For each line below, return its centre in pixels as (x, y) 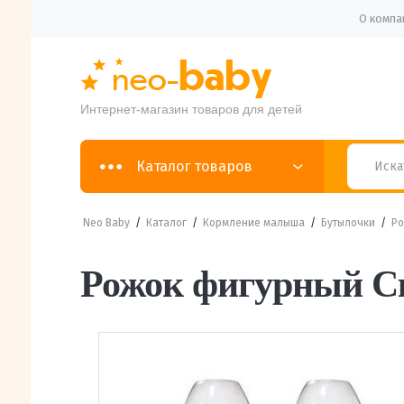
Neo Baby (106, 223)
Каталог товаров (194, 166)
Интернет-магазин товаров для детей (191, 109)
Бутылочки (348, 223)
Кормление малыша (253, 223)
